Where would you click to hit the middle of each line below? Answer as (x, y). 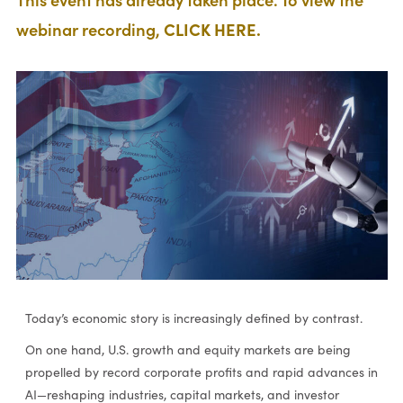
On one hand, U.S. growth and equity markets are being (188, 350)
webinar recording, (90, 29)
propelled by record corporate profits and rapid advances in (201, 372)
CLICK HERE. (212, 29)
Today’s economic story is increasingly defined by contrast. (193, 318)
